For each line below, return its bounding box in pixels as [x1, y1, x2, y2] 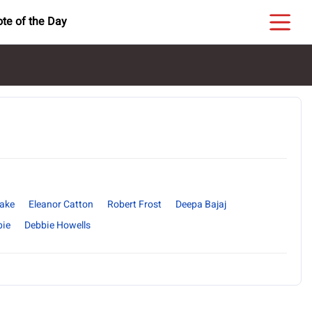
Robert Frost [107, 197, 162, 212]
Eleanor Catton [29, 197, 93, 212]
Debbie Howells [24, 218, 91, 233]
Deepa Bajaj [175, 197, 226, 212]
